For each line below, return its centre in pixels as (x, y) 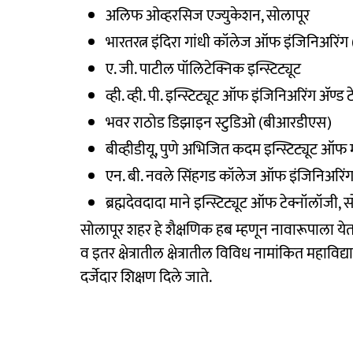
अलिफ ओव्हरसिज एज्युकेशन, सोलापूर (208, 15)
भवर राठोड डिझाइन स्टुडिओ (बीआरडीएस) (219, 123)
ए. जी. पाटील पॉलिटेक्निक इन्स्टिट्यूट (203, 69)
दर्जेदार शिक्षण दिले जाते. (146, 277)
